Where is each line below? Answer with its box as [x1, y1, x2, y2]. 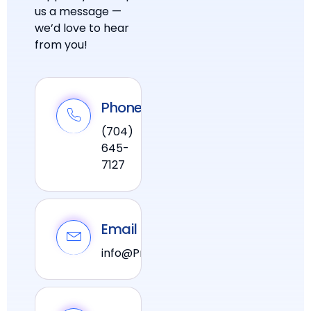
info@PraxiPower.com [101, 245, 221, 262]
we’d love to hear [35, 20, 129, 36]
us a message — [35, 3, 121, 19]
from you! [35, 37, 87, 53]
